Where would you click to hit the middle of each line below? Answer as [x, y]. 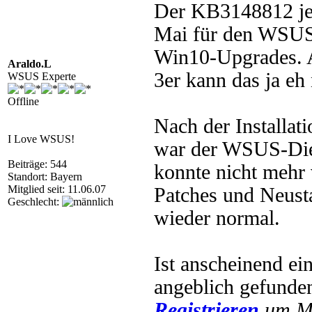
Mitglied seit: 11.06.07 [57, 189]
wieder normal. [217, 218]
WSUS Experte [42, 76]
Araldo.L [30, 64]
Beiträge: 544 [37, 164]
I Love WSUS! [41, 139]
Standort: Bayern [45, 177]
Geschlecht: [35, 202]
